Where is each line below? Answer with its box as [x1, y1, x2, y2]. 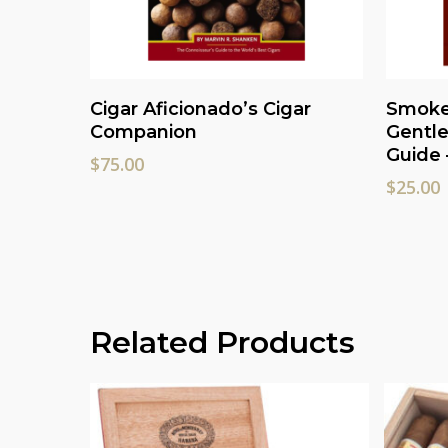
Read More [187, 90, 267, 109]
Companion [90, 120, 198, 143]
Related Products [90, 323, 355, 361]
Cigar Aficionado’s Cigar [90, 97, 312, 120]
